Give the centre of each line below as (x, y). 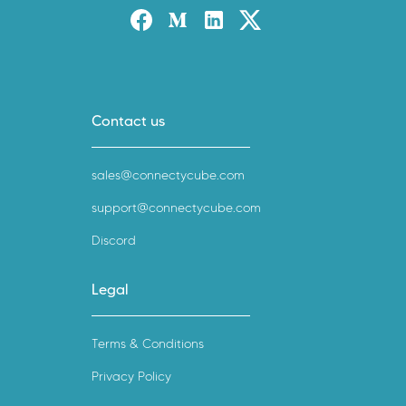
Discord (114, 240)
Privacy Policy (131, 376)
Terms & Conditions (148, 343)
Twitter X (269, 19)
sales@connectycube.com (168, 175)
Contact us (128, 121)
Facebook (162, 19)
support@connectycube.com (176, 208)
